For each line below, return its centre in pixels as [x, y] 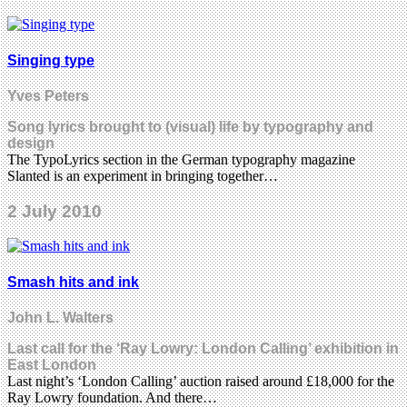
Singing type [51, 60]
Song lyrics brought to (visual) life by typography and [190, 126]
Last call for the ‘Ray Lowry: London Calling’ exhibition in [203, 348]
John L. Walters [60, 317]
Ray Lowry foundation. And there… [112, 397]
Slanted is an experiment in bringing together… [143, 175]
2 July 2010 [55, 211]
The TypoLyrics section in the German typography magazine [181, 159]
